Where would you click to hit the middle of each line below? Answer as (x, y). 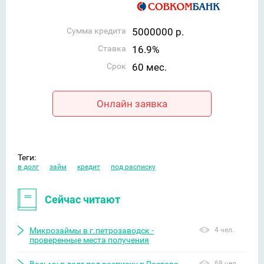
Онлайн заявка (132, 104)
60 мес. (149, 67)
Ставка (112, 48)
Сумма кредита (96, 31)
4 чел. (224, 230)
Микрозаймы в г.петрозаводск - (92, 230)
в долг (28, 167)
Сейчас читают (82, 199)
